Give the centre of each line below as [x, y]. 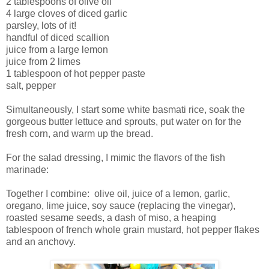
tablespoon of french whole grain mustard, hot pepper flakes [133, 230]
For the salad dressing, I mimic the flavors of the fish [116, 158]
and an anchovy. [42, 242]
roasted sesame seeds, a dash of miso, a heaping [111, 218]
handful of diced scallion [58, 38]
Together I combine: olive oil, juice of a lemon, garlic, [118, 194]
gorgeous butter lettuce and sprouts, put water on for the [124, 122]
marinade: [27, 170]
